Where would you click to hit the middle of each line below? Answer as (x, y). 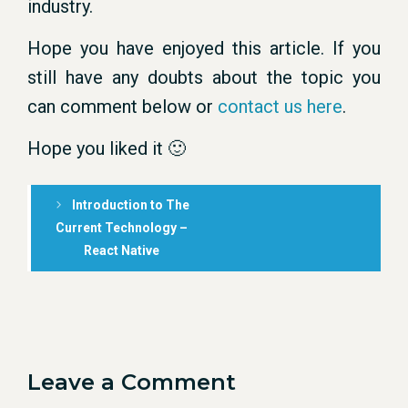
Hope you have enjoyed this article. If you (204, 48)
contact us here (280, 107)
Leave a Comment (132, 382)
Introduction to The (131, 205)
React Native (121, 250)
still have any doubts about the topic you (204, 77)
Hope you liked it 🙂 (107, 148)
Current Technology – (121, 228)
